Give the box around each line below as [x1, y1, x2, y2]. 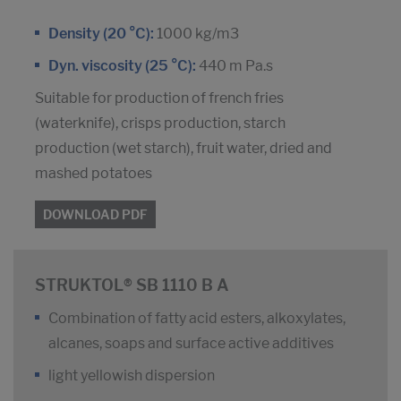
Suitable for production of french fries [35, 90, 284, 107]
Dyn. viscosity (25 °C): [48, 57, 196, 75]
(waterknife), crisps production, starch [35, 115, 286, 132]
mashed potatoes [35, 165, 152, 183]
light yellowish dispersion [48, 367, 215, 385]
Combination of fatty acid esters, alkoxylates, [48, 310, 346, 328]
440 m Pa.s [196, 57, 273, 75]
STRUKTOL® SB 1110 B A [35, 276, 229, 295]
